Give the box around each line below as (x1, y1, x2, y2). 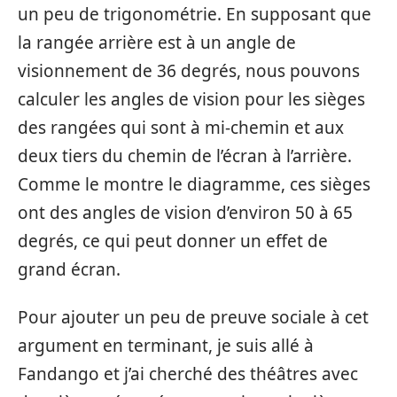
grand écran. (18, 257, 121, 281)
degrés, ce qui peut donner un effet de (18, 229, 328, 253)
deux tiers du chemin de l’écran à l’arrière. (18, 144, 352, 167)
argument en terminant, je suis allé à (18, 334, 314, 357)
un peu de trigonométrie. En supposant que (18, 2, 371, 26)
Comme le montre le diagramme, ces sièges (18, 172, 370, 196)
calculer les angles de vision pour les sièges (18, 87, 365, 111)
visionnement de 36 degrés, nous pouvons (18, 58, 360, 82)
